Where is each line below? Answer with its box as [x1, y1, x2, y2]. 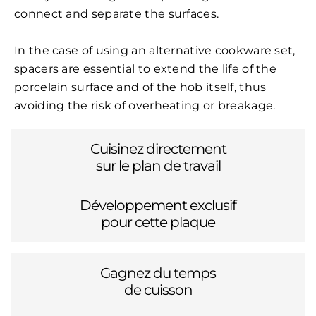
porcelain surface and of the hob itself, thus [14, 80, 267, 95]
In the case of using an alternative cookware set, [14, 44, 296, 58]
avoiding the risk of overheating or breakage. [14, 99, 276, 113]
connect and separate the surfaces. [14, 7, 222, 21]
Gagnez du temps [100, 265, 216, 282]
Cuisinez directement [90, 140, 226, 158]
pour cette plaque [101, 214, 215, 231]
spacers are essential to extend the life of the [14, 62, 277, 76]
